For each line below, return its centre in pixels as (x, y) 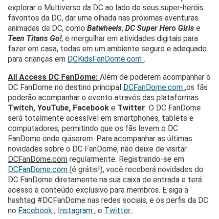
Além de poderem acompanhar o (155, 77)
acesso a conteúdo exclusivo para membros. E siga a (98, 190)
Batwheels (104, 28)
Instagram (76, 210)
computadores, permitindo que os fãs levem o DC (93, 128)
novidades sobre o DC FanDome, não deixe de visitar (97, 149)
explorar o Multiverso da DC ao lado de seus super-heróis (106, 7)
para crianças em (38, 59)
